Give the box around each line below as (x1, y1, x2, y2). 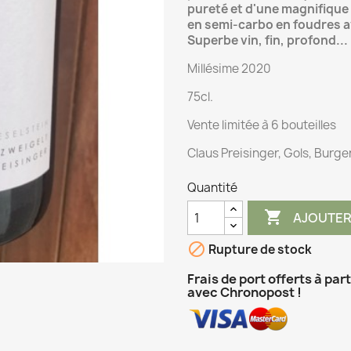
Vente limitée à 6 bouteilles (187, 117, 336, 133)
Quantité (187, 179, 237, 196)
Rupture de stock (206, 241, 312, 259)
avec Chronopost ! (187, 284, 302, 301)
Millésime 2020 (187, 60, 271, 77)
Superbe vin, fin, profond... (187, 32, 348, 49)
